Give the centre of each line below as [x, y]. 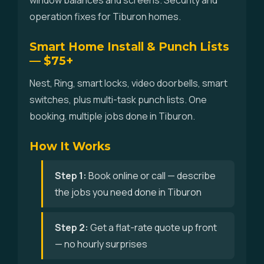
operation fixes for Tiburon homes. [105, 16]
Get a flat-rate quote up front [153, 227]
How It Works [70, 146]
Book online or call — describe [151, 176]
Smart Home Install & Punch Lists [129, 47]
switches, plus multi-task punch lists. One [118, 100]
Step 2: [72, 227]
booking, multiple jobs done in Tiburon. [112, 116]
